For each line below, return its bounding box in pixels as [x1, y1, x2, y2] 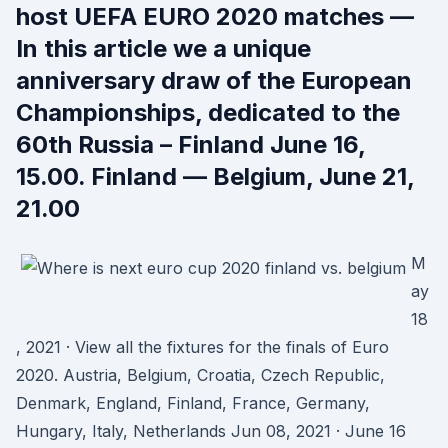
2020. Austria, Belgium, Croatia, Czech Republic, [16, 365, 385, 385]
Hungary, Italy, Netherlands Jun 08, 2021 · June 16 [16, 421, 406, 441]
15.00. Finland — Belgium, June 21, [16, 162, 414, 191]
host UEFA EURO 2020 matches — [16, 2, 414, 31]
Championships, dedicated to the [16, 98, 400, 127]
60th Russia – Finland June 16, [16, 130, 365, 159]
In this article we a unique [16, 34, 311, 63]
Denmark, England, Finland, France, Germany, [16, 393, 370, 413]
